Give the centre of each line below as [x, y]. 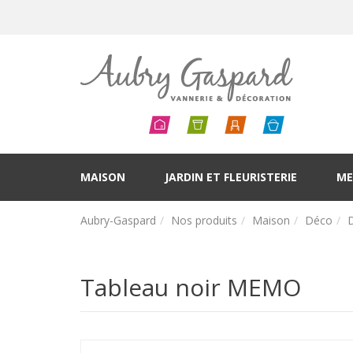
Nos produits [204, 220]
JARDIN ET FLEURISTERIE [231, 177]
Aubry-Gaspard [118, 220]
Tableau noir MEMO [191, 288]
